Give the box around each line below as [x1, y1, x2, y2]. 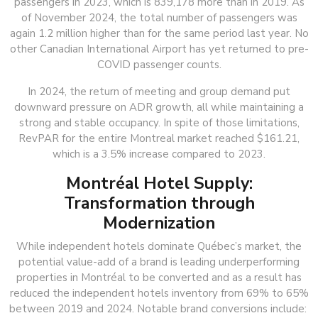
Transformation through [63, 191, 255, 214]
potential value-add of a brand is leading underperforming [18, 254, 300, 269]
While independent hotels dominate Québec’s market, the [16, 238, 302, 253]
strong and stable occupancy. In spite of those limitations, [18, 115, 300, 130]
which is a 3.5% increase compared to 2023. [53, 146, 265, 161]
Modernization [103, 211, 215, 234]
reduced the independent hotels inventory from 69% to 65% [9, 285, 309, 300]
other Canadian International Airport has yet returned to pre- [9, 41, 309, 56]
